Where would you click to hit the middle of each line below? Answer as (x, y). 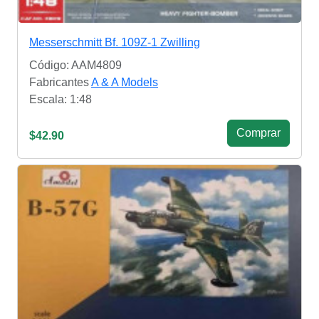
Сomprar (258, 132)
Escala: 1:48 (61, 99)
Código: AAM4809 (75, 65)
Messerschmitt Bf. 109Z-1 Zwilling (115, 42)
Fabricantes (60, 82)
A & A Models (125, 82)
